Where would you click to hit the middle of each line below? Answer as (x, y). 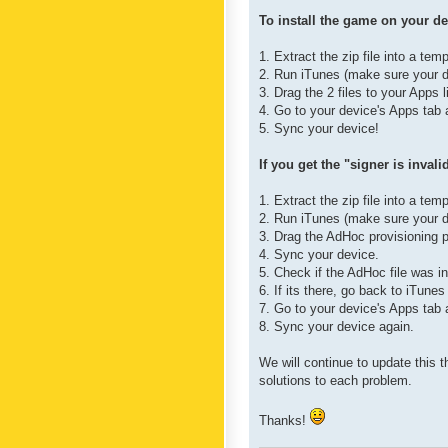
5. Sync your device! (319, 128)
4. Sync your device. (319, 254)
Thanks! (284, 420)
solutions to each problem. (335, 380)
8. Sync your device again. (336, 326)
